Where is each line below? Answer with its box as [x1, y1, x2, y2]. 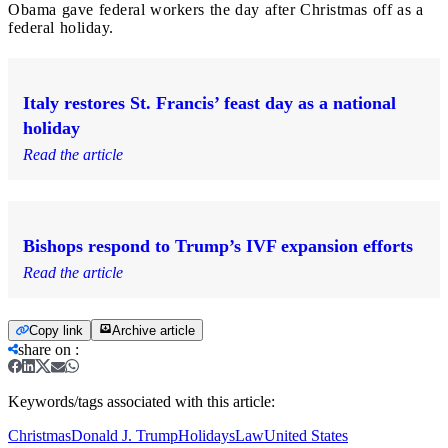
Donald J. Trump [71, 426, 178, 444]
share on [18, 340, 71, 358]
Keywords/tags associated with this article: [8, 392, 275, 410]
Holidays [178, 426, 235, 444]
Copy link [29, 322, 83, 338]
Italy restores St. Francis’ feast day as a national [23, 92, 396, 113]
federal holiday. [8, 18, 114, 36]
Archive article [112, 322, 195, 338]
